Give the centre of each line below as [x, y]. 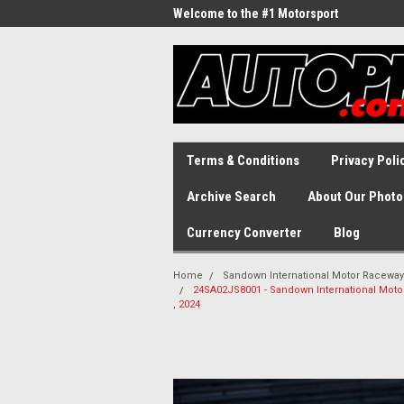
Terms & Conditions [243, 161]
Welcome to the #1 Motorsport [256, 14]
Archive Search [231, 197]
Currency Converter [244, 233]
